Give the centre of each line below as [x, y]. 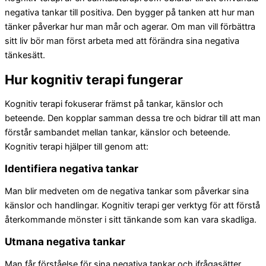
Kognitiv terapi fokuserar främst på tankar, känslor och [114, 104]
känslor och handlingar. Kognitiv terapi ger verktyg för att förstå [132, 205]
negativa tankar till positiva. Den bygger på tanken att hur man [130, 13]
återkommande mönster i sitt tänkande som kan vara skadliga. [131, 219]
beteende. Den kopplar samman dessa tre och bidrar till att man [133, 118]
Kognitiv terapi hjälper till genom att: [77, 146]
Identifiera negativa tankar [72, 169]
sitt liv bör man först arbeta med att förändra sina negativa [122, 41]
